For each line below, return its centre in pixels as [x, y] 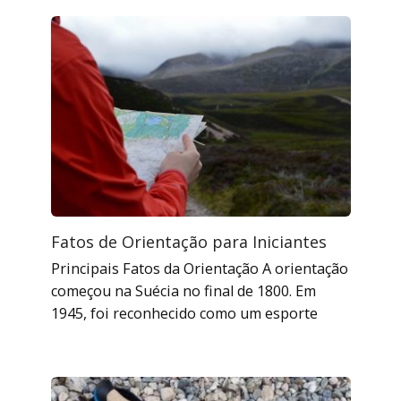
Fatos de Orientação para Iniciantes [188, 241]
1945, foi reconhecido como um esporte [184, 313]
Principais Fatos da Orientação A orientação [199, 268]
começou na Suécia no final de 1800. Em [183, 290]
